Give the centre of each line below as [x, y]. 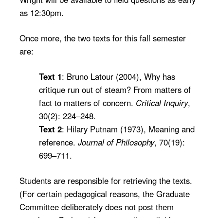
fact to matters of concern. [87, 102]
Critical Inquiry [162, 102]
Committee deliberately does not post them [97, 207]
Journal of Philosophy [116, 142]
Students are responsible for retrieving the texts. [106, 181]
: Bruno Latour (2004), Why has [118, 76]
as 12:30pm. [42, 12]
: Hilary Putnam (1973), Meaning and [128, 129]
